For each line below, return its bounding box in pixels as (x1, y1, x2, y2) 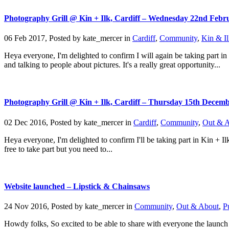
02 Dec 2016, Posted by (4, 118, 84, 127)
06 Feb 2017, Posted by (4, 34, 83, 42)
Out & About (176, 202, 219, 211)
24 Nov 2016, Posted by (4, 202, 85, 211)
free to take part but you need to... (4, 144, 112, 153)
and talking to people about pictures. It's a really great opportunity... (4, 60, 220, 69)
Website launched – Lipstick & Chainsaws (4, 181, 150, 191)
